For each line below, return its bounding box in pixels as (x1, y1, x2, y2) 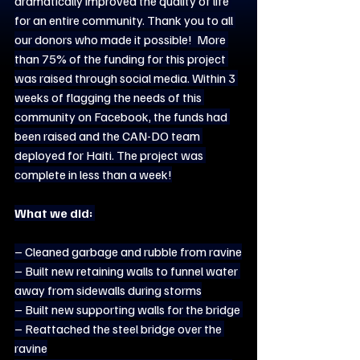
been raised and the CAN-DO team (14, 127, 202, 144)
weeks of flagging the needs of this (14, 88, 204, 105)
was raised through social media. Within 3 (14, 69, 238, 86)
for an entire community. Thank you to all (14, 11, 235, 28)
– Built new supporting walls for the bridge (14, 301, 243, 317)
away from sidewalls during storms (14, 281, 202, 298)
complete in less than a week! (14, 166, 172, 182)
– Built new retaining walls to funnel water (14, 262, 240, 279)
